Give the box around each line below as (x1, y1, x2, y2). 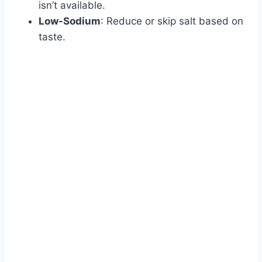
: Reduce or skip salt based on (101, 15, 243, 27)
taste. (39, 30, 65, 43)
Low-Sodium (39, 15, 101, 27)
